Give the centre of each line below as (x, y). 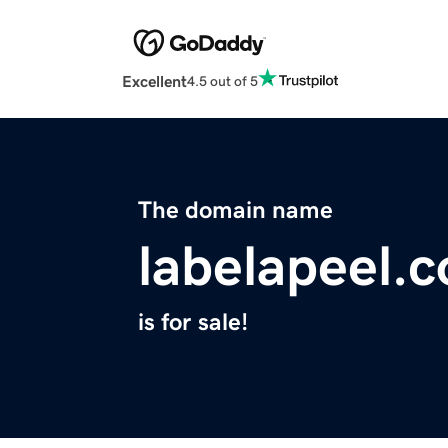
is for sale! (193, 322)
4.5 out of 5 (222, 80)
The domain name (235, 210)
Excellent (154, 81)
